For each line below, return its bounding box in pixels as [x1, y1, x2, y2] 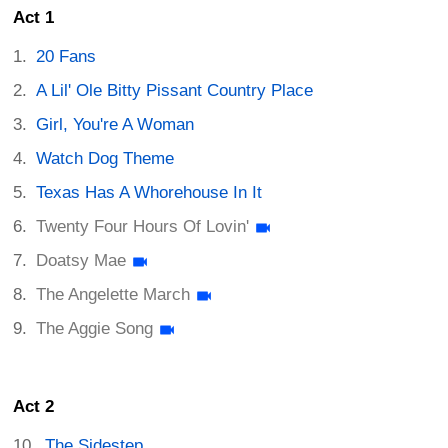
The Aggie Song [36, 319, 154, 339]
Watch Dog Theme [36, 149, 175, 169]
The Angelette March [36, 285, 191, 305]
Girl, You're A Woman [36, 115, 195, 135]
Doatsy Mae [36, 251, 127, 271]
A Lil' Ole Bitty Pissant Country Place [36, 81, 314, 101]
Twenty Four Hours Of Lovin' [36, 217, 250, 237]
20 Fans [36, 47, 97, 67]
